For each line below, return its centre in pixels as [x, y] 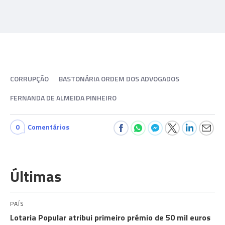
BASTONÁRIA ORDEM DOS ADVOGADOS [119, 79]
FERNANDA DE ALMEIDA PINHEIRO [63, 98]
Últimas [36, 176]
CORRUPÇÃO [29, 79]
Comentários [48, 127]
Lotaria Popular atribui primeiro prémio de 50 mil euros [110, 217]
